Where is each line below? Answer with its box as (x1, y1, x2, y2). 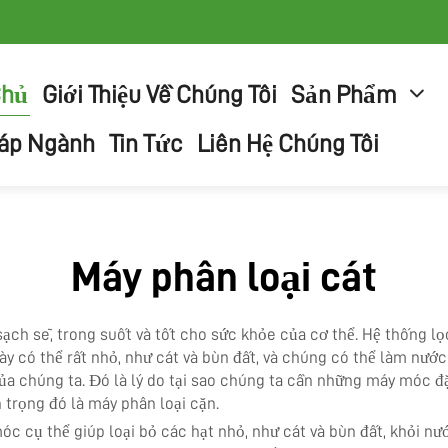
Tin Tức (109, 131, 184, 156)
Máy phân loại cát (71, 256, 377, 298)
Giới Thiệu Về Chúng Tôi (42, 82, 278, 107)
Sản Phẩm (291, 82, 398, 107)
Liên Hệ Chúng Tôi (197, 131, 380, 156)
